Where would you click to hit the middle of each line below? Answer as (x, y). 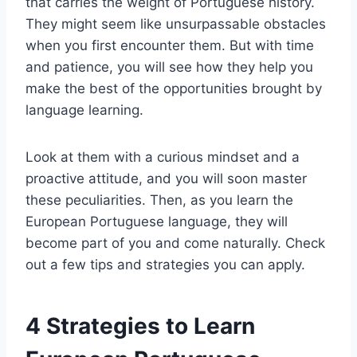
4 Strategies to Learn (140, 326)
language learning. (86, 110)
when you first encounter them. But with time (170, 45)
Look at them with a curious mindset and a (163, 157)
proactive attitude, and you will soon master (166, 178)
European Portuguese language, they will (157, 221)
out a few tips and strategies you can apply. (167, 264)
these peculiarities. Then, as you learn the (159, 200)
